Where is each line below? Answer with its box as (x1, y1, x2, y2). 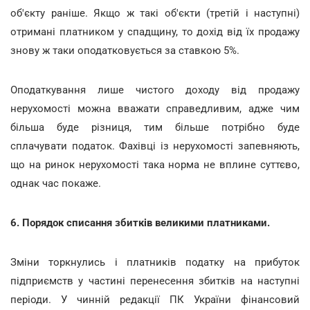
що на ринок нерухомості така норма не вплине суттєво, (10, 158, 300, 171)
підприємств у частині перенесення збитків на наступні (10, 275, 300, 287)
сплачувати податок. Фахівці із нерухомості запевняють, (10, 140, 300, 152)
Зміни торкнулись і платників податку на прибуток (10, 256, 300, 268)
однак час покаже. (10, 177, 101, 190)
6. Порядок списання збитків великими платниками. (10, 217, 270, 229)
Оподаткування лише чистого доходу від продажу (10, 84, 300, 96)
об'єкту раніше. (10, 7, 88, 19)
